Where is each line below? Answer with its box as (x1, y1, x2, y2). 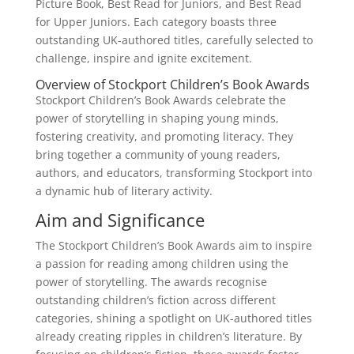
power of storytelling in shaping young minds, (35, 111, 279, 126)
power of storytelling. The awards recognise (35, 274, 267, 289)
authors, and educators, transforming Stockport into (35, 165, 312, 180)
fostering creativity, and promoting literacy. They (35, 129, 293, 144)
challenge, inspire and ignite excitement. (35, 51, 252, 66)
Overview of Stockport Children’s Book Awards (35, 76, 310, 93)
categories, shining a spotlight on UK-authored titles (35, 311, 312, 326)
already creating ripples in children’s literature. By (35, 329, 302, 344)
